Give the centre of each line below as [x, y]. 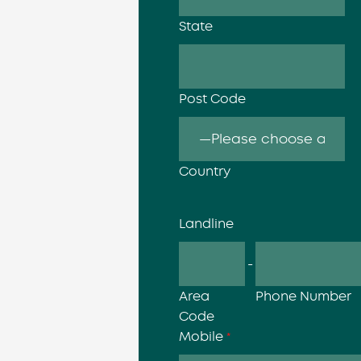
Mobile [203, 336]
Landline [206, 223]
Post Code [212, 98]
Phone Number [303, 296]
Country [205, 171]
